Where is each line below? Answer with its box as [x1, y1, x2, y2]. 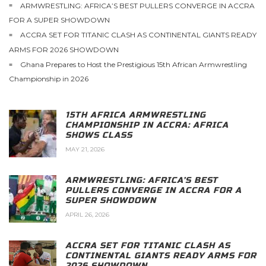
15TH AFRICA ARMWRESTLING [65, 109, 206, 120]
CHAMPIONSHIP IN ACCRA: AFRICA [65, 119, 229, 130]
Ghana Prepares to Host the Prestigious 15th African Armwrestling [20, 59, 247, 69]
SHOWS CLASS [65, 129, 132, 140]
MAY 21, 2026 [65, 145, 104, 153]
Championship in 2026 [9, 74, 88, 84]
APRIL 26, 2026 [65, 210, 109, 218]
